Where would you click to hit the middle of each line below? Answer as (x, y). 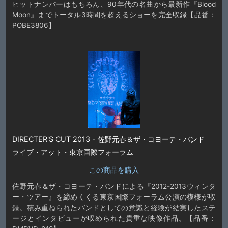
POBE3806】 (34, 25)
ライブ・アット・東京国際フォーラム (73, 152)
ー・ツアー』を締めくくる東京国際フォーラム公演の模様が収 (114, 197)
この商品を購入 (114, 170)
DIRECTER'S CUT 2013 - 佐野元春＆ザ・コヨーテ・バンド (112, 139)
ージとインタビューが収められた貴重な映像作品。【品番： (114, 219)
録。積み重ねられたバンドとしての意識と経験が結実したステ (114, 208)
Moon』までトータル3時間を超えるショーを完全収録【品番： (114, 15)
